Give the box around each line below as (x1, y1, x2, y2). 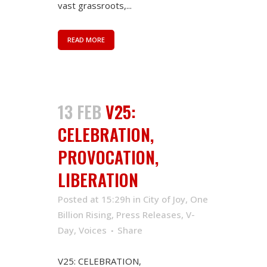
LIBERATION (58, 167, 138, 192)
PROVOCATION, (58, 144, 159, 169)
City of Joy (143, 193, 185, 205)
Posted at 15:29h (58, 193, 131, 205)
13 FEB (58, 99, 101, 124)
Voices (79, 223, 107, 236)
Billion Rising (58, 208, 111, 221)
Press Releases (116, 208, 181, 221)
